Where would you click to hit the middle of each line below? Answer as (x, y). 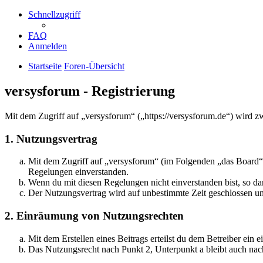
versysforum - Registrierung (90, 91)
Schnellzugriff (54, 14)
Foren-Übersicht (94, 66)
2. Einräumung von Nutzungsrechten (94, 215)
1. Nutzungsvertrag (51, 139)
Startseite (45, 66)
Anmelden (48, 46)
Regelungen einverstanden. (78, 172)
